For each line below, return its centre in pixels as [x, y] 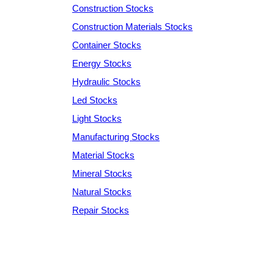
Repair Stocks [101, 210]
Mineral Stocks [102, 173]
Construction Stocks [113, 8]
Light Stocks [97, 118]
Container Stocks [107, 45]
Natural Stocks [102, 191]
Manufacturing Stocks [116, 136]
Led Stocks [95, 100]
